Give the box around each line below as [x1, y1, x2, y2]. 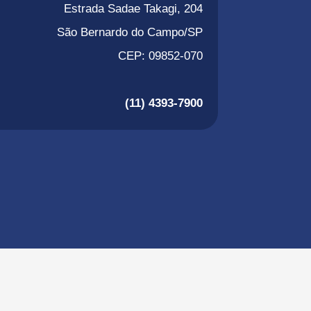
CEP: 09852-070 [118, 49, 203, 63]
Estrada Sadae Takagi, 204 [64, 1, 203, 16]
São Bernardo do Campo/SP [57, 25, 203, 40]
